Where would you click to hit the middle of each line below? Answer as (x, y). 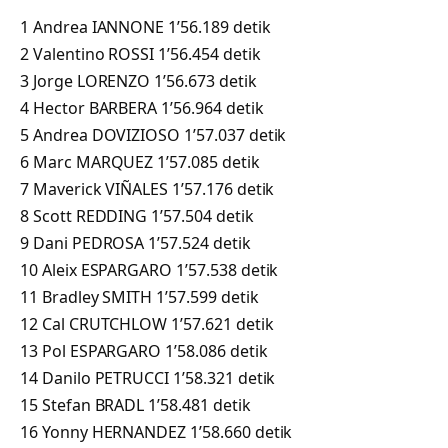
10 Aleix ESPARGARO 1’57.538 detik (149, 269)
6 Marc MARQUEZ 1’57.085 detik (140, 161)
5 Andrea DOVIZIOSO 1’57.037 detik (153, 134)
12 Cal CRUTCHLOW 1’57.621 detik (147, 323)
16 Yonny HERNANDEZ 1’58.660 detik (156, 431)
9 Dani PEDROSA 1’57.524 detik (135, 242)
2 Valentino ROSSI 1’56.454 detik (140, 53)
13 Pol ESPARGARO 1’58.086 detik (144, 350)
